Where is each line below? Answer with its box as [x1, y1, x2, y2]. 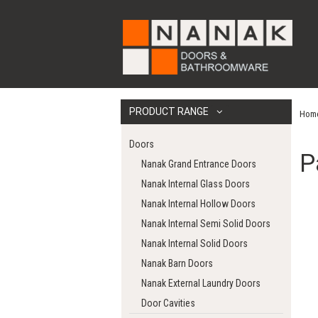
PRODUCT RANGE [129, 106, 212, 118]
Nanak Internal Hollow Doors [141, 198, 256, 210]
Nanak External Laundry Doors [141, 278, 261, 290]
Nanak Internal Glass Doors [141, 178, 251, 190]
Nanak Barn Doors [141, 258, 214, 270]
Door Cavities [141, 297, 196, 309]
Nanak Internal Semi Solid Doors [141, 218, 271, 230]
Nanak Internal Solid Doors [141, 238, 248, 250]
